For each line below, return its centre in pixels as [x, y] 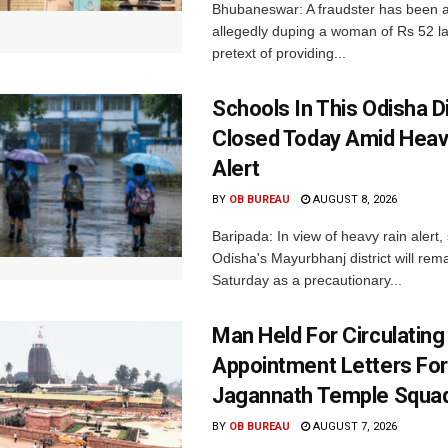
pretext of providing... [279, 53]
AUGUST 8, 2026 [353, 200]
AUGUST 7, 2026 [353, 427]
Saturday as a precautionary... [307, 280]
